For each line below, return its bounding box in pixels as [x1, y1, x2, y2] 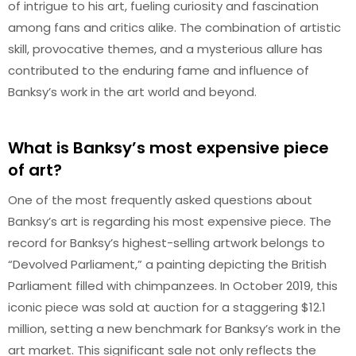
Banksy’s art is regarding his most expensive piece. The [8, 212, 331, 230]
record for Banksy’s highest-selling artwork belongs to [8, 234, 325, 251]
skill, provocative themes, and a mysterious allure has [8, 41, 323, 57]
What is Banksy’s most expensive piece [8, 136, 329, 159]
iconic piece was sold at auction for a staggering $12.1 [8, 298, 326, 315]
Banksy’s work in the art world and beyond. [8, 83, 257, 100]
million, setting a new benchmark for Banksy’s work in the [8, 319, 341, 337]
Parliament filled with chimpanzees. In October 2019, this [8, 277, 338, 294]
